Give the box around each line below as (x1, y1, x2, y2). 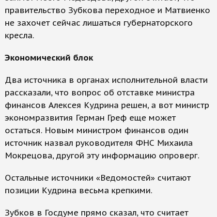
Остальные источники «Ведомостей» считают (5, 172, 191, 183)
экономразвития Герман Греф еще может (5, 112, 176, 123)
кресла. (5, 30, 34, 41)
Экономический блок (5, 52, 93, 63)
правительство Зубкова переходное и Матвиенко (5, 5, 210, 15)
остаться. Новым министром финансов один (5, 125, 188, 136)
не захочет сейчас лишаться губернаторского (5, 17, 193, 28)
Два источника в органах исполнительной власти (5, 75, 208, 85)
